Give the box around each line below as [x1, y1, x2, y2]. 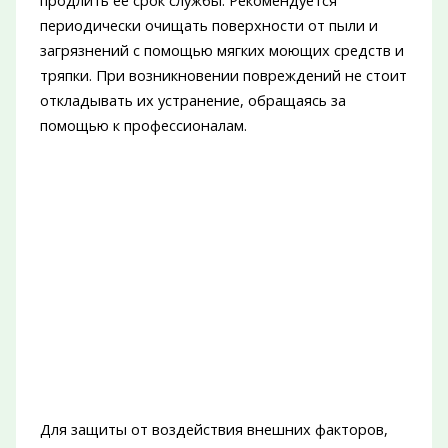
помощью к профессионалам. [39, 115, 247, 136]
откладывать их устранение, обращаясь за [39, 90, 346, 111]
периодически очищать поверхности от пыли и [39, 15, 378, 36]
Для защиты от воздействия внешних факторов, [39, 419, 388, 440]
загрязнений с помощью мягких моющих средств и [39, 40, 404, 61]
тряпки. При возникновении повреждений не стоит [39, 65, 407, 86]
